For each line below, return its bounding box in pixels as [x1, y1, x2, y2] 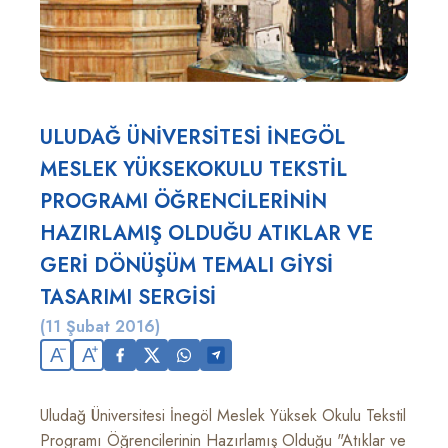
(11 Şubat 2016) [40, 315, 160, 338]
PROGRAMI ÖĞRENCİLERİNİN [40, 187, 327, 216]
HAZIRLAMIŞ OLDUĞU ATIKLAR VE [40, 219, 373, 248]
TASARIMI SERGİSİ [40, 283, 216, 312]
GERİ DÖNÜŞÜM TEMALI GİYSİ [40, 251, 333, 280]
